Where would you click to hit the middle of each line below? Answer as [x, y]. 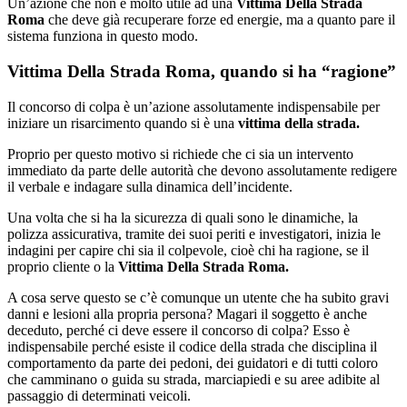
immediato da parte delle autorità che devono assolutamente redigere [202, 170]
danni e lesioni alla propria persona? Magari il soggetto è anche [187, 313]
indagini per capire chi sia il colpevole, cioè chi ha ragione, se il [188, 250]
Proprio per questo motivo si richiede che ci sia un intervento [180, 154]
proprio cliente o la [63, 266]
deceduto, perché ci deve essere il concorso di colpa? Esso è [179, 330]
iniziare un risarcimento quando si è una [123, 123]
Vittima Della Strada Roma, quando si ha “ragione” [202, 72]
